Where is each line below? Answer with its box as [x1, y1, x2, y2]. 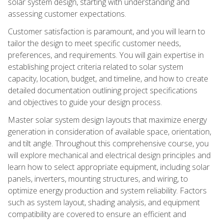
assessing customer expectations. [8, 8, 126, 19]
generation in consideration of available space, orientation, [8, 126, 211, 137]
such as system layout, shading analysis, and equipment [8, 196, 200, 208]
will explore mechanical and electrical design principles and [8, 149, 211, 161]
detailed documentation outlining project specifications [8, 84, 197, 96]
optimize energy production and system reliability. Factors [8, 185, 207, 196]
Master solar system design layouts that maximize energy [8, 114, 207, 125]
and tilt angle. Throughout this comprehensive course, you [8, 137, 209, 149]
